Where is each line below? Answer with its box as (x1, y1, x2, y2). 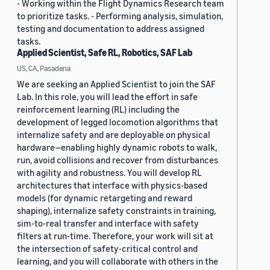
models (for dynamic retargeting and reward (17, 192, 192, 204)
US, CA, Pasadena (17, 63, 71, 74)
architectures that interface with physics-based (17, 180, 207, 191)
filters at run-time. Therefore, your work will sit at (17, 230, 213, 242)
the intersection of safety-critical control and (17, 243, 198, 254)
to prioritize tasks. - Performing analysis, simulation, (17, 10, 223, 22)
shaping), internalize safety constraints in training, (17, 205, 216, 216)
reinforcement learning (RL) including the (17, 104, 180, 115)
